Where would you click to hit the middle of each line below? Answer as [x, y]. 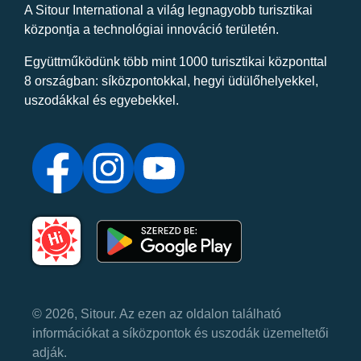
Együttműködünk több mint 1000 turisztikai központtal [176, 61]
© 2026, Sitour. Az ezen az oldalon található [157, 314]
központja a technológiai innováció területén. [151, 29]
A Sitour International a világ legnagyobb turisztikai [168, 10]
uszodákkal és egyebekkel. [102, 100]
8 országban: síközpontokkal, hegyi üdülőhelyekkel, [171, 81]
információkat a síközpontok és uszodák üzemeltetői [180, 334]
